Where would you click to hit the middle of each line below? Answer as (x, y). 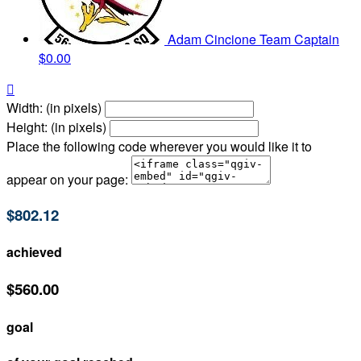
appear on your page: (67, 180)
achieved (34, 252)
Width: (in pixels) (54, 108)
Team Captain (299, 39)
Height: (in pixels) (56, 127)
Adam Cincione (214, 39)
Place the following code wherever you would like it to (159, 147)
